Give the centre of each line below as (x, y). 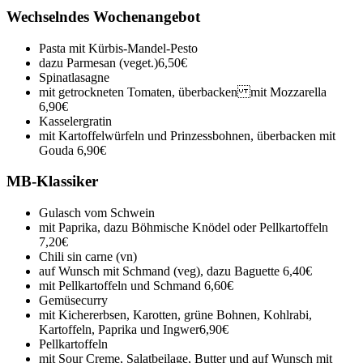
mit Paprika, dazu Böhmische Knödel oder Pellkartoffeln (184, 228)
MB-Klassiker (52, 181)
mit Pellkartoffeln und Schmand (122, 286)
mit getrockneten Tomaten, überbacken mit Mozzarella (183, 92)
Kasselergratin (75, 121)
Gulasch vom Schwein (97, 213)
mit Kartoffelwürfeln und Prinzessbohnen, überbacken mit (187, 135)
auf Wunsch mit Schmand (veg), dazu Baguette (161, 271)
